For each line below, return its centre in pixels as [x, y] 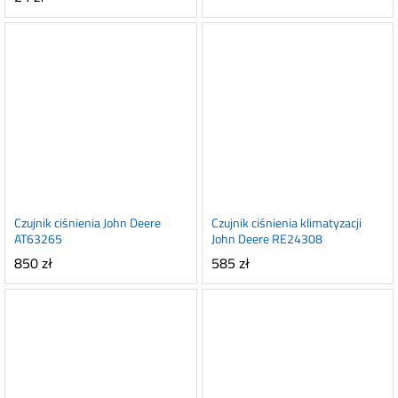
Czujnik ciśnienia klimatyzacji [286, 223]
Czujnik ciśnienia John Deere [88, 223]
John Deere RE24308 [267, 239]
